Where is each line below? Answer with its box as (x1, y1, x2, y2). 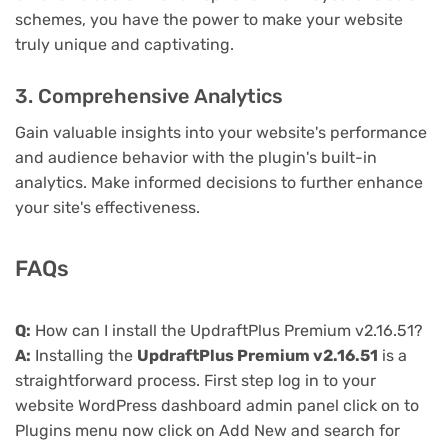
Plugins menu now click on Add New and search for (15, 420, 400, 440)
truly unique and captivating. (15, 35, 234, 55)
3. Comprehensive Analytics (15, 83, 283, 108)
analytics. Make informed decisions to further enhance (15, 172, 423, 192)
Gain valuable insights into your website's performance (15, 122, 427, 142)
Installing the (31, 345, 137, 365)
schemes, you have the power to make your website (15, 10, 403, 30)
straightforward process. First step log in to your (15, 370, 376, 390)
